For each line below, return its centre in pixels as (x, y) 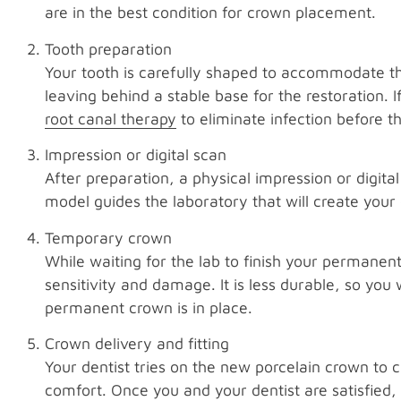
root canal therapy (111, 118)
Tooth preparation (108, 48)
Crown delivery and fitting (137, 343)
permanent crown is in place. (149, 307)
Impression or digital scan (136, 155)
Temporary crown (108, 237)
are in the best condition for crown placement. (210, 13)
